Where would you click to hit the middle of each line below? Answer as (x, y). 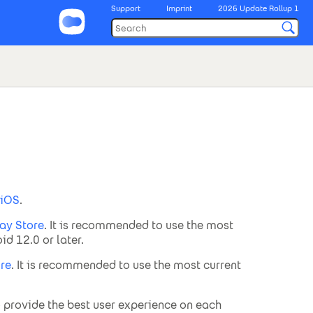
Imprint (179, 8)
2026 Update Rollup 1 (259, 8)
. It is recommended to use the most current (126, 265)
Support (126, 8)
